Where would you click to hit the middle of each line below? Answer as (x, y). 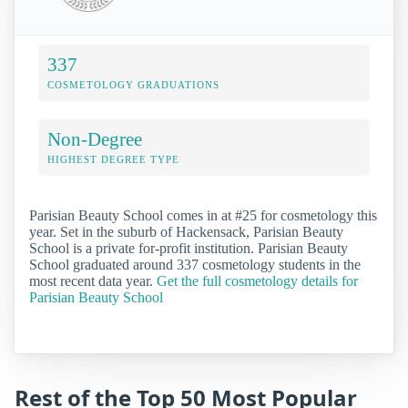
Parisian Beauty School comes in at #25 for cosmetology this (203, 216)
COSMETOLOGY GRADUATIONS (133, 85)
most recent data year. (93, 281)
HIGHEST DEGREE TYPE (113, 160)
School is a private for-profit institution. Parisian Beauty (189, 249)
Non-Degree (95, 139)
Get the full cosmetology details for (257, 281)
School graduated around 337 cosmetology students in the (195, 265)
